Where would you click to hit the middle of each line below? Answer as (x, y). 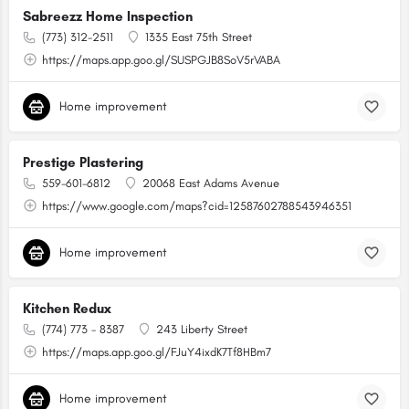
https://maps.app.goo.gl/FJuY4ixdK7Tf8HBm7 (157, 352)
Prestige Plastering (83, 163)
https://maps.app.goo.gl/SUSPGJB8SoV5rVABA (161, 60)
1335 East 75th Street (199, 37)
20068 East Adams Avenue (211, 183)
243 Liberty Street (202, 329)
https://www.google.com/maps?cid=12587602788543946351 (197, 206)
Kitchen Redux (67, 309)
